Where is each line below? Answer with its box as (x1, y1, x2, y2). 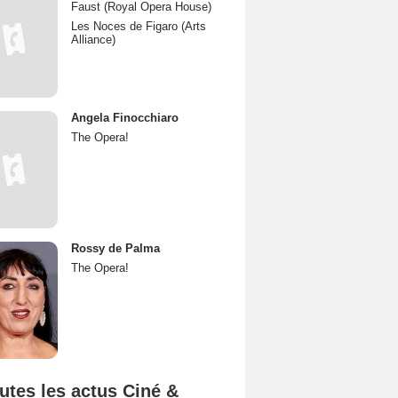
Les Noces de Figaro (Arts (71, 20, 206, 33)
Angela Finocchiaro (71, 111, 179, 124)
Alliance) (71, 33, 115, 46)
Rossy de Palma (71, 242, 160, 255)
